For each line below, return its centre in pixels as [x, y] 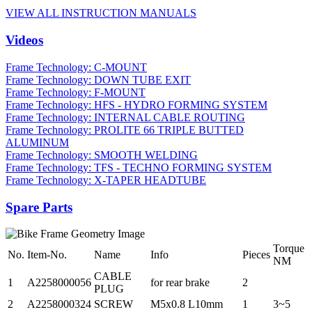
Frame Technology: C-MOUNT [76, 67]
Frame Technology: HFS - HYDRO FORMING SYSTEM [136, 104]
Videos [24, 40]
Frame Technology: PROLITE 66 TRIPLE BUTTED [125, 130]
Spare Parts [39, 207]
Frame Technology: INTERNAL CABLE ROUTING [125, 117]
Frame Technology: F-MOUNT [76, 92]
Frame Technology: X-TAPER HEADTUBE [106, 180]
